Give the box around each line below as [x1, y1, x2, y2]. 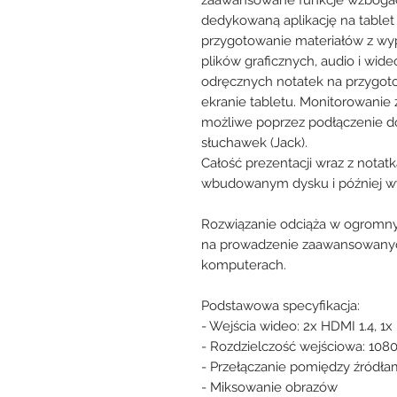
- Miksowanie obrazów [201, 378, 338, 395]
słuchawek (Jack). [201, 134, 307, 151]
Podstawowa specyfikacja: [201, 297, 360, 314]
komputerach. [201, 256, 286, 273]
